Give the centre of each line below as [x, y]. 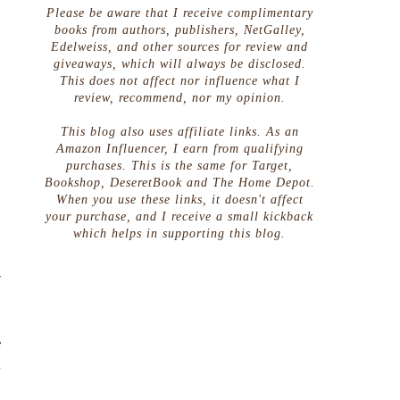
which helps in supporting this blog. [179, 233]
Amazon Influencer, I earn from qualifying [179, 148]
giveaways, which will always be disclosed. [179, 63]
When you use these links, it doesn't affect [179, 199]
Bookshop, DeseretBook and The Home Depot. [179, 182]
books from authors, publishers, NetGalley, [179, 29]
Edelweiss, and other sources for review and [179, 46]
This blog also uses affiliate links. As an [179, 131]
